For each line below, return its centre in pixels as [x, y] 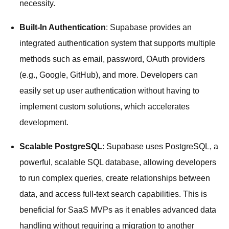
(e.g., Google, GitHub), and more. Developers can [109, 75]
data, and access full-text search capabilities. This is [113, 194]
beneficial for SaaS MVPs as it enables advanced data [118, 210]
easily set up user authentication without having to [109, 90]
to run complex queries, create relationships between [115, 178]
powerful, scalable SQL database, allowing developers [118, 162]
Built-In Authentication [63, 27]
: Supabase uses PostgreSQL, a [160, 146]
